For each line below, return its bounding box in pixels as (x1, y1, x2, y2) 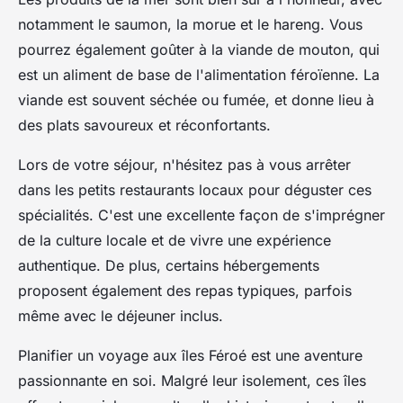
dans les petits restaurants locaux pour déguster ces (18, 180, 372, 199)
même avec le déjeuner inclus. (18, 306, 223, 325)
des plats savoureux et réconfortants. (18, 115, 271, 134)
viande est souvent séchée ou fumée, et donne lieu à (18, 90, 374, 109)
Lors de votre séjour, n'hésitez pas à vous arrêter (18, 155, 351, 174)
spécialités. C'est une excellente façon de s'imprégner (18, 205, 385, 224)
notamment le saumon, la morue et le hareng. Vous (18, 14, 363, 33)
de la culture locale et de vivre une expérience (18, 230, 331, 249)
